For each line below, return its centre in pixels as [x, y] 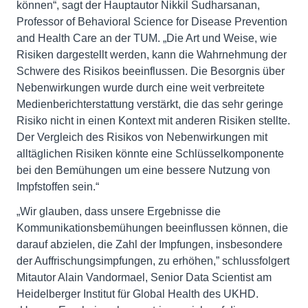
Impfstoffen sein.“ [58, 187]
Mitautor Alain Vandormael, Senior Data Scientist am [144, 277]
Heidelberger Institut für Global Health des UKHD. [137, 294]
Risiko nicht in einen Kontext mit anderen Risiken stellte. [153, 121]
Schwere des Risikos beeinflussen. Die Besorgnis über [151, 71]
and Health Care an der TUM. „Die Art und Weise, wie [147, 38]
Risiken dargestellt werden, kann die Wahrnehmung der [152, 55]
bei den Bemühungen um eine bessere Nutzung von [143, 170]
